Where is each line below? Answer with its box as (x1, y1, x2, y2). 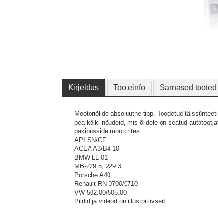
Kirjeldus (68, 83, 99, 91)
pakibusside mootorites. (74, 127, 142, 135)
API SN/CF (74, 136, 106, 144)
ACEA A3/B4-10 (74, 145, 119, 152)
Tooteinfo (113, 83, 145, 91)
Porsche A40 (74, 171, 110, 179)
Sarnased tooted (160, 83, 217, 91)
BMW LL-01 (74, 154, 108, 161)
